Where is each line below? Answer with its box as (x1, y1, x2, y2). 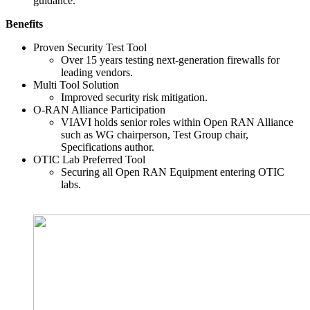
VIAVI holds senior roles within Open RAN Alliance (61, 116, 293, 128)
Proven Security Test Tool (33, 41, 147, 53)
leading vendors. (61, 66, 133, 78)
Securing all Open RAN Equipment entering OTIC (61, 165, 284, 178)
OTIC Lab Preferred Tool (33, 153, 145, 165)
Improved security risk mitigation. (61, 91, 208, 103)
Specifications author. (61, 140, 154, 153)
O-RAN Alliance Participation (33, 103, 165, 116)
